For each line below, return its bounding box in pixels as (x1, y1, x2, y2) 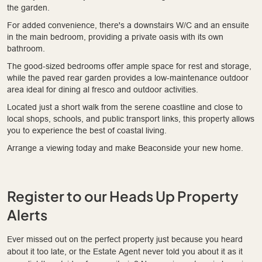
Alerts (7, 205, 47, 223)
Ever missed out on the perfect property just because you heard (7, 234, 243, 244)
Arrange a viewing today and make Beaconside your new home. (7, 143, 243, 153)
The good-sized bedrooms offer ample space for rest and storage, (7, 61, 251, 71)
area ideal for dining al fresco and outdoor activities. (7, 84, 198, 94)
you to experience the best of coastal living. (7, 125, 167, 135)
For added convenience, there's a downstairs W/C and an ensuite (7, 20, 249, 30)
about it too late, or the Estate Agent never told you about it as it (7, 246, 243, 256)
